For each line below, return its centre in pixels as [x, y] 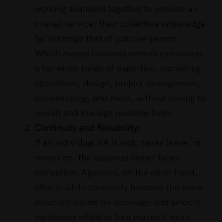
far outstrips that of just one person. [107, 39]
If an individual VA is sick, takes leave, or [118, 143]
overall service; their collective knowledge [120, 24]
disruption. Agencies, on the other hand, [116, 172]
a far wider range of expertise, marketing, [119, 68]
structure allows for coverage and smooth [118, 202]
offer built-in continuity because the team [118, 187]
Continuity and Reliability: [87, 128]
